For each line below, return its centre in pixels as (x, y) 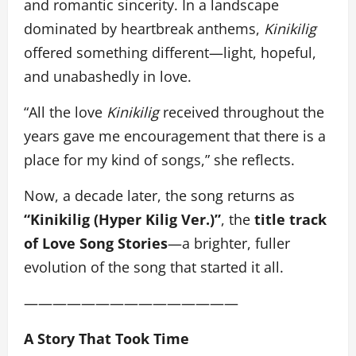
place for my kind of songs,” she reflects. (163, 159)
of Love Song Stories (96, 243)
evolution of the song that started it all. (154, 267)
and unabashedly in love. (108, 76)
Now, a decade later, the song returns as (159, 195)
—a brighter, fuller (229, 243)
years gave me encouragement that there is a (175, 135)
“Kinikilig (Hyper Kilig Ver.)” (122, 219)
